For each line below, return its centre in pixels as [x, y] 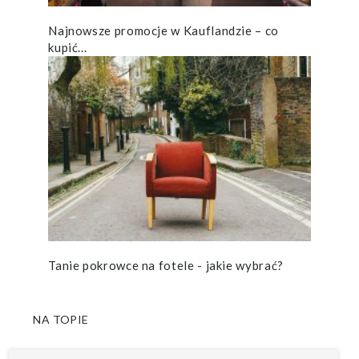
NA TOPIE [61, 319]
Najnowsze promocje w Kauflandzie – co [163, 31]
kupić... [68, 48]
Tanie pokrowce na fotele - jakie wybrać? [166, 265]
